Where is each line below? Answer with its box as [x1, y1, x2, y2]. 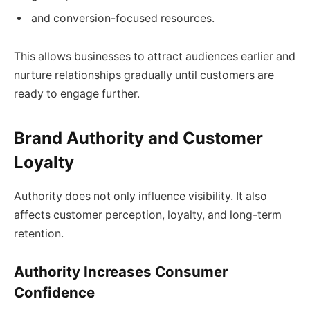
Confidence [14, 284, 95, 302]
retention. [14, 226, 64, 240]
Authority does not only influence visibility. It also [14, 189, 267, 203]
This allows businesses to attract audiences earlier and [14, 50, 295, 64]
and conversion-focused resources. [31, 11, 215, 25]
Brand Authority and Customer [14, 127, 263, 148]
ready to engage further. [14, 87, 140, 101]
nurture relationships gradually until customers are [14, 69, 274, 82]
